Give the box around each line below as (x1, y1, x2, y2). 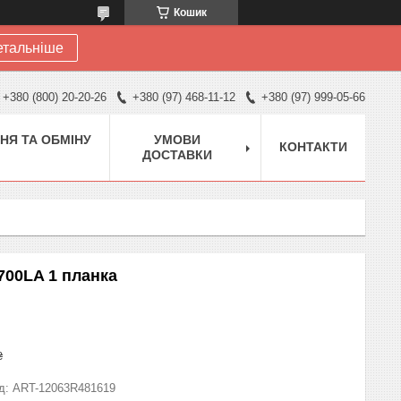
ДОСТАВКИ (142, 147, 212, 162)
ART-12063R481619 (13, 380, 115, 395)
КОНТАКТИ (279, 139, 347, 154)
